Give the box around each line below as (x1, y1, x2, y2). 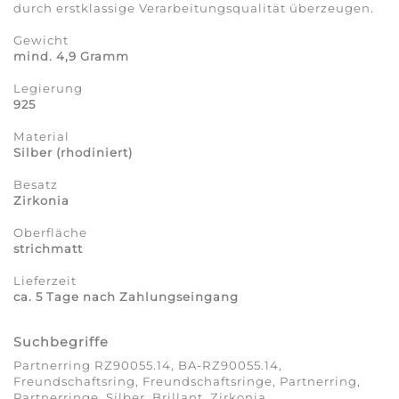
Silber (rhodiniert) (13, 145, 133, 160)
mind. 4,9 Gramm (13, 49, 129, 64)
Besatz (13, 177, 58, 192)
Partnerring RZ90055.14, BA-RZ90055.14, (13, 357, 282, 372)
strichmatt (13, 241, 83, 256)
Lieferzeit (13, 273, 77, 289)
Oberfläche (13, 225, 87, 240)
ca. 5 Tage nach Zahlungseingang (13, 289, 239, 305)
